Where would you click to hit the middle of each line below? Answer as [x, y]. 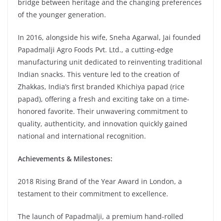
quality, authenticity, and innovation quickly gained [103, 123]
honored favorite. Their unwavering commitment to [103, 111]
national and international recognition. [82, 136]
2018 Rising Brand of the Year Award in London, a [100, 181]
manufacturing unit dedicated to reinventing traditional [110, 62]
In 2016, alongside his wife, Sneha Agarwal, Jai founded [109, 37]
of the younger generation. [62, 14]
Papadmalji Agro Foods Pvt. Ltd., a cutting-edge [95, 49]
